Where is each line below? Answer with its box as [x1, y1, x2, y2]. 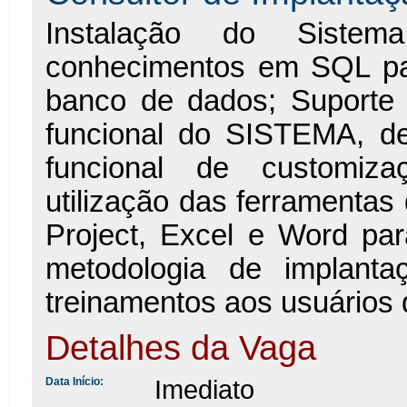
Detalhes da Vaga [45, 329, 316, 367]
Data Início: [45, 375, 104, 387]
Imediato [154, 374, 254, 404]
